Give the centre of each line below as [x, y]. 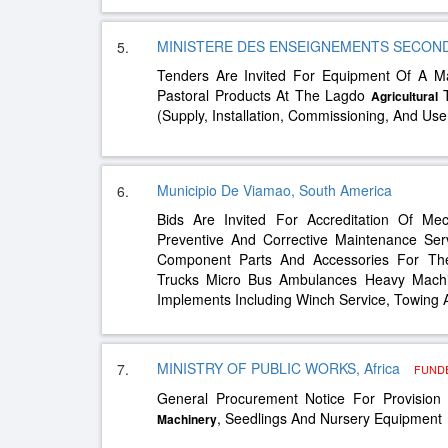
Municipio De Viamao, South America [274, 190]
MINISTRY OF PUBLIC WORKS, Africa [280, 368]
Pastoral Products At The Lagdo [264, 95]
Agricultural [404, 96]
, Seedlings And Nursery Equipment [329, 418]
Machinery [187, 419]
